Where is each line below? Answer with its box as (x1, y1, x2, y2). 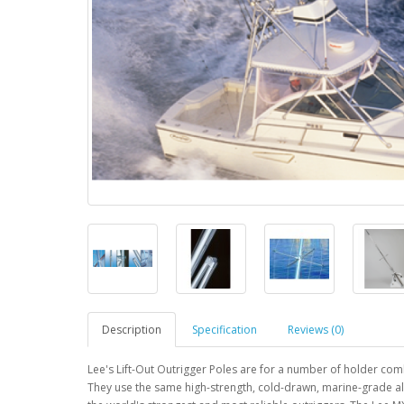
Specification (192, 321, 257, 337)
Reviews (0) (288, 321, 344, 337)
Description (102, 321, 161, 337)
